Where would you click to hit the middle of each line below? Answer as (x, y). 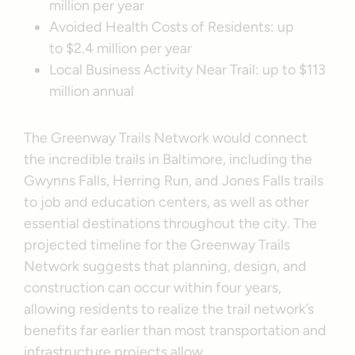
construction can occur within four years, (153, 287)
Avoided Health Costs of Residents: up (172, 27)
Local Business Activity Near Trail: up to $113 (188, 69)
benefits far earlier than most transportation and (176, 330)
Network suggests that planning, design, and (166, 266)
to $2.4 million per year (121, 48)
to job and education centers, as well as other (167, 202)
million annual (92, 91)
